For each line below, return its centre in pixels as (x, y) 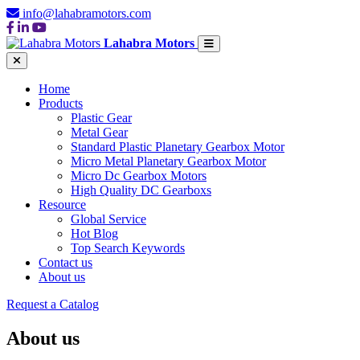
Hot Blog (94, 233)
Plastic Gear (101, 118)
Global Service (108, 219)
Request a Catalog (53, 304)
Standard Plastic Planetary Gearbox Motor (178, 147)
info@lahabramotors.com (87, 13)
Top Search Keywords (128, 248)
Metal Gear (99, 132)
